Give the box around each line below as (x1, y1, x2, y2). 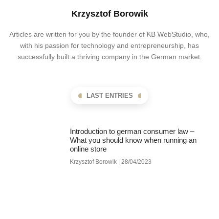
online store (69, 145, 107, 153)
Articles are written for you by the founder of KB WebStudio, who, (9, 30, 210, 39)
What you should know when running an (69, 136, 197, 145)
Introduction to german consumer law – (69, 127, 194, 136)
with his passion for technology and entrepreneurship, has (20, 42, 199, 50)
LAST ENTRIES (86, 92, 133, 100)
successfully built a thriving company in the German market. (17, 53, 202, 61)
